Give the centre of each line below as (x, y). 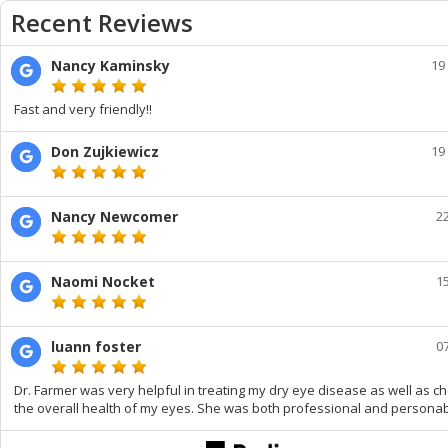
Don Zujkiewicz (105, 151)
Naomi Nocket (103, 281)
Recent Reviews (102, 22)
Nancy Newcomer (114, 216)
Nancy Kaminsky (110, 65)
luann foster (96, 346)
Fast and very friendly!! (83, 109)
